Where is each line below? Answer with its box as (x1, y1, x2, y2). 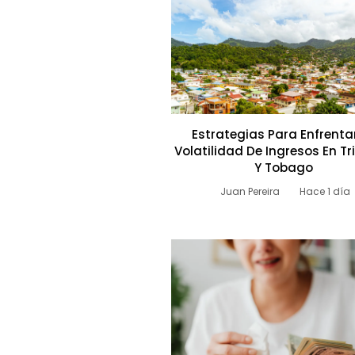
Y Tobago (254, 159, 313, 177)
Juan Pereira (220, 185, 281, 199)
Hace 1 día (300, 185, 351, 199)
